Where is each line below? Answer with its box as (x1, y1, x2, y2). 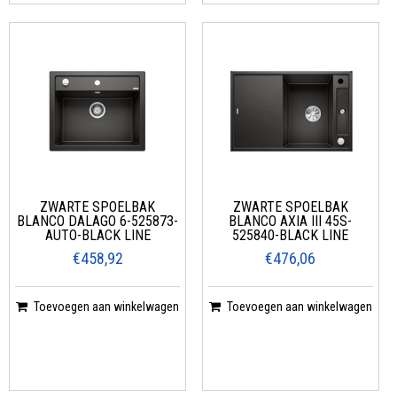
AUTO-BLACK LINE (44, 226, 151, 244)
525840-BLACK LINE (232, 226, 349, 244)
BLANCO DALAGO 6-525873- (17, 212, 179, 230)
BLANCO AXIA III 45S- (229, 212, 353, 230)
